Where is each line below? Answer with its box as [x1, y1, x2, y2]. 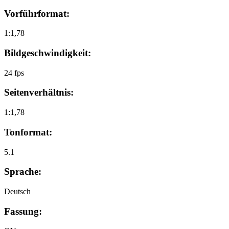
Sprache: [4, 166, 41, 177]
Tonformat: [4, 126, 52, 138]
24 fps [4, 68, 24, 77]
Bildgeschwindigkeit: [4, 47, 91, 58]
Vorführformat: [4, 8, 70, 19]
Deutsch [4, 187, 31, 196]
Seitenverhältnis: [4, 87, 74, 98]
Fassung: [4, 205, 42, 217]
